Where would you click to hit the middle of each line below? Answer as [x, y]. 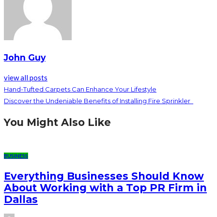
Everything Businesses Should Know [104, 176]
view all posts [26, 78]
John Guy [25, 57]
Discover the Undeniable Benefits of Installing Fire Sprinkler [99, 101]
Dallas [21, 199]
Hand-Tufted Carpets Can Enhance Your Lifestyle [80, 89]
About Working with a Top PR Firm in [105, 187]
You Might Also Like [57, 123]
